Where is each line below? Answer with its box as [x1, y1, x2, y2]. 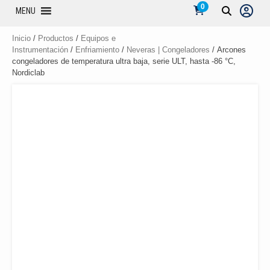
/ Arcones [210, 45, 246, 54]
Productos [38, 34, 74, 43]
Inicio [12, 34, 31, 43]
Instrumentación [12, 45, 68, 54]
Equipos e [81, 34, 116, 43]
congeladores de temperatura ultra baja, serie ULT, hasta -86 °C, [12, 57, 236, 66]
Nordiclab [12, 68, 45, 77]
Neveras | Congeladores [127, 45, 210, 54]
